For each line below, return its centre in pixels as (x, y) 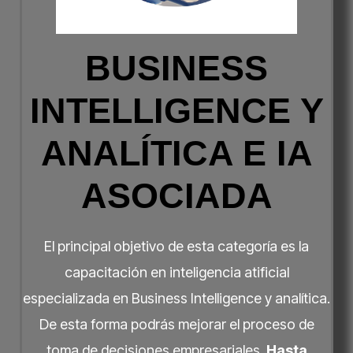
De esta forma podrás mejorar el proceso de (176, 325)
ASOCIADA (176, 196)
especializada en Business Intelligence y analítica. (176, 299)
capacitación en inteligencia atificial (176, 273)
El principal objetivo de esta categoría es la (176, 247)
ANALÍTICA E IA (176, 154)
